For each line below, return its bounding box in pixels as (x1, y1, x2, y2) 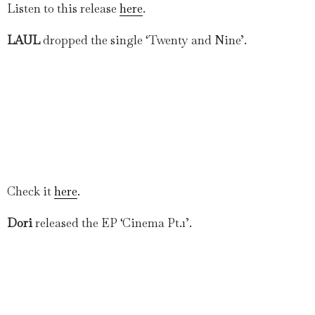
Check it (7, 183, 54, 199)
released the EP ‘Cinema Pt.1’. (35, 214, 192, 231)
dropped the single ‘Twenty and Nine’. (40, 32, 247, 48)
